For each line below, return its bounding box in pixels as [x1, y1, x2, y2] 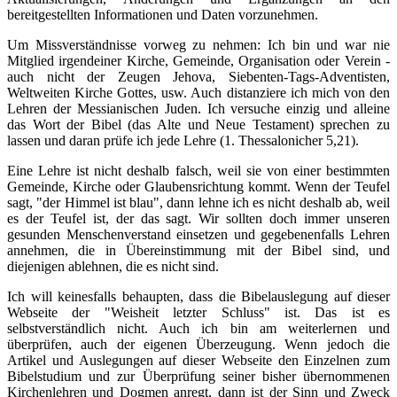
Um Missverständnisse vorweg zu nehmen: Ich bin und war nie [7, 37, 390, 52]
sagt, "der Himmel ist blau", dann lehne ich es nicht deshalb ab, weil [7, 195, 390, 210]
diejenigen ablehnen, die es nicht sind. [7, 259, 219, 274]
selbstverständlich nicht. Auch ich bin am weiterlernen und [7, 321, 390, 336]
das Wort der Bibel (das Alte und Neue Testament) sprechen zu [7, 117, 390, 132]
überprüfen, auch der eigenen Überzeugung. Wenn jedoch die [7, 337, 390, 352]
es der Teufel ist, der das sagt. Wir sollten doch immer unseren [7, 211, 390, 226]
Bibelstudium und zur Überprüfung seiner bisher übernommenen [7, 369, 390, 384]
